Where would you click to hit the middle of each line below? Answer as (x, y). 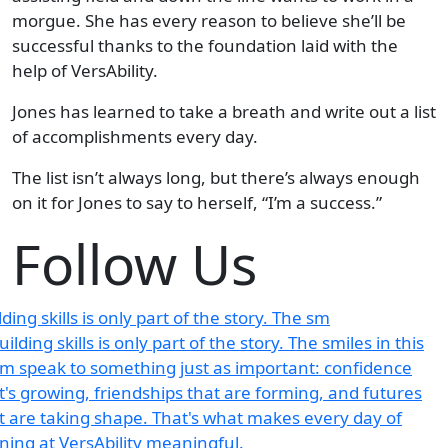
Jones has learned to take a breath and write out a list (224, 111)
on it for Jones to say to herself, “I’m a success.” (197, 202)
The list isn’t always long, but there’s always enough (216, 177)
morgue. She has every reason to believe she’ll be (209, 20)
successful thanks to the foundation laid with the (205, 45)
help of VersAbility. (85, 70)
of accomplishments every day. (135, 136)
